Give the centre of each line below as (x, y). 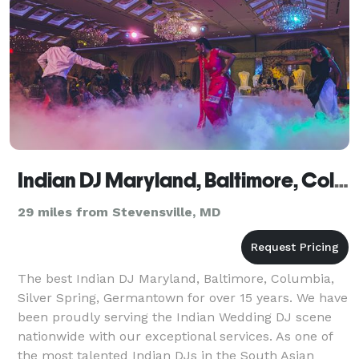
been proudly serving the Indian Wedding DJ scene (175, 317)
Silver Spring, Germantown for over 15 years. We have (183, 297)
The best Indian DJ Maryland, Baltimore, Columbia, (176, 278)
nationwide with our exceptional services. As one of (175, 336)
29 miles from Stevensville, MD (119, 212)
